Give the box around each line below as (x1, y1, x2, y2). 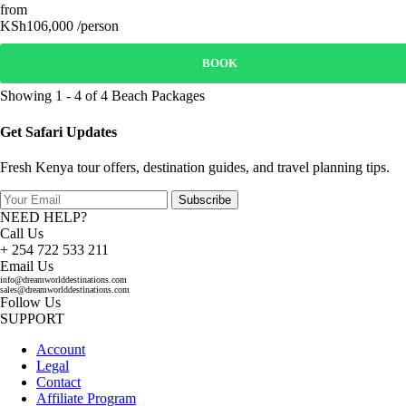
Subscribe (179, 192, 231, 207)
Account (36, 341, 85, 357)
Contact (36, 373, 81, 390)
